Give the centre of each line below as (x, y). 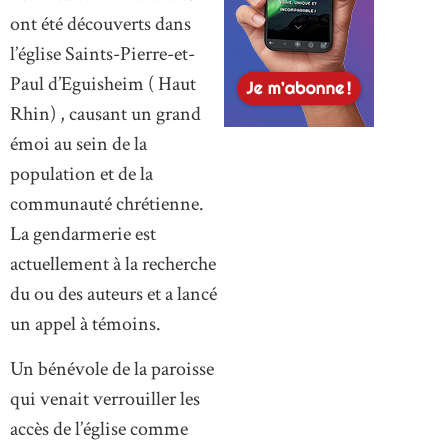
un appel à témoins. (85, 324)
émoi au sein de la (78, 144)
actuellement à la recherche (113, 264)
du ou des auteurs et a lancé (113, 294)
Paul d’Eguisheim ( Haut (103, 84)
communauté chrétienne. (107, 204)
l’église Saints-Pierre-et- (102, 54)
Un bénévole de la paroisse (112, 368)
